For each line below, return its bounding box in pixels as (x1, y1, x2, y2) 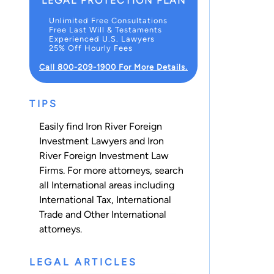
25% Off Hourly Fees (49, 43, 133, 53)
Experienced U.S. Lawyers (49, 34, 155, 43)
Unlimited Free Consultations (49, 15, 168, 25)
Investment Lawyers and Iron (39, 135, 164, 147)
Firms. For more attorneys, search (39, 164, 183, 176)
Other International (84, 208, 166, 220)
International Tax (39, 193, 111, 206)
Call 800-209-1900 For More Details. (39, 62, 188, 72)
